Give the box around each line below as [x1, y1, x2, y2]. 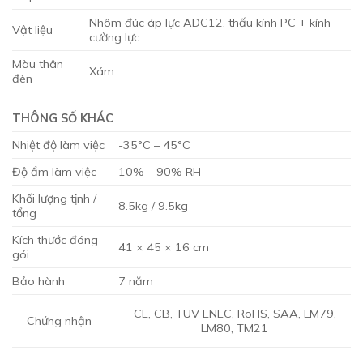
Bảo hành [12, 273, 65, 288]
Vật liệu [12, 22, 53, 37]
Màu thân [12, 56, 63, 71]
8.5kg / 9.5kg [118, 198, 189, 213]
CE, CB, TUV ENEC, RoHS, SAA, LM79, [133, 305, 336, 321]
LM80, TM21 [201, 320, 269, 335]
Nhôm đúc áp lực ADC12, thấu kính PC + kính [89, 15, 331, 30]
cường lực [89, 29, 140, 45]
